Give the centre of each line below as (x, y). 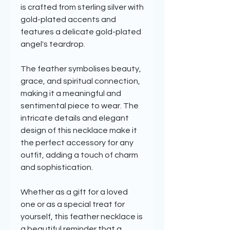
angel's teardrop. (53, 44)
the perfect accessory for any (77, 143)
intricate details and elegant (75, 118)
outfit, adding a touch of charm (79, 155)
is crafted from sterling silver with (82, 7)
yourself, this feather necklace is (82, 217)
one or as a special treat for (73, 204)
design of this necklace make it (79, 130)
